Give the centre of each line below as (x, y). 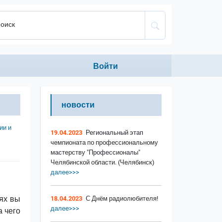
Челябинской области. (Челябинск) (103, 163)
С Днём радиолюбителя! (122, 199)
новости (78, 105)
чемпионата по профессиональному (104, 143)
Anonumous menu (122, 60)
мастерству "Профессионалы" (95, 153)
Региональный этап (114, 133)
